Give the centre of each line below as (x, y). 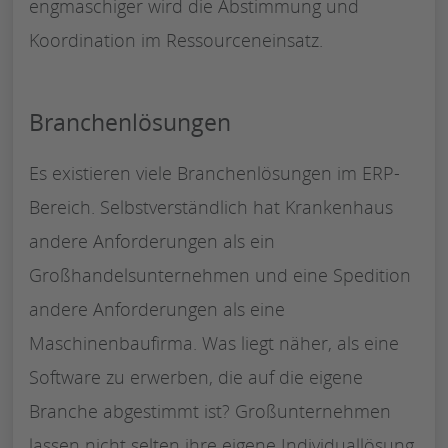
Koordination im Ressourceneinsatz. (176, 39)
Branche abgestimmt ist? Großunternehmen (210, 410)
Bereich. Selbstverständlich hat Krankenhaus (211, 206)
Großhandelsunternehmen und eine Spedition (220, 274)
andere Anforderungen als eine (157, 308)
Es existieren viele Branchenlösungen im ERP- (214, 172)
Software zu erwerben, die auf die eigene (196, 376)
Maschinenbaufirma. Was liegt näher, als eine (214, 342)
